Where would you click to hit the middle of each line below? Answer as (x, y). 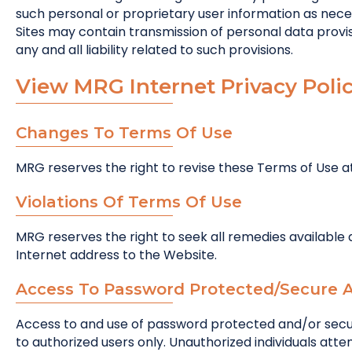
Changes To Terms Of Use (124, 133)
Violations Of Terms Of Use (129, 202)
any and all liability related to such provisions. (154, 50)
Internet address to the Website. (116, 255)
